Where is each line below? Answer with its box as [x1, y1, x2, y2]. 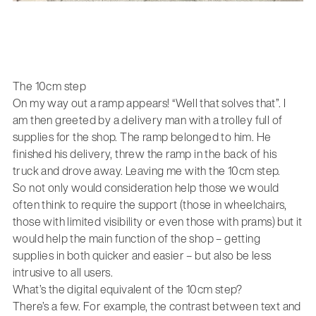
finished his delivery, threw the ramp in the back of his [12, 145, 277, 163]
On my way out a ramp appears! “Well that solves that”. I [12, 95, 286, 112]
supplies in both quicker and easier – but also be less [12, 247, 272, 265]
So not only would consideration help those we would [12, 179, 279, 197]
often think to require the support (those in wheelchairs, [12, 196, 287, 214]
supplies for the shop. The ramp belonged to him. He [12, 128, 272, 146]
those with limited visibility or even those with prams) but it [12, 213, 303, 231]
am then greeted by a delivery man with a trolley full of [12, 111, 283, 129]
